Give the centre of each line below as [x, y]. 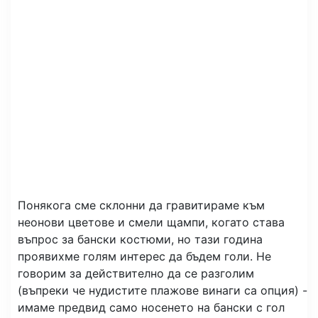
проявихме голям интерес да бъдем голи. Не [144, 256]
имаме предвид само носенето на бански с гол [151, 307]
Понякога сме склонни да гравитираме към [141, 205]
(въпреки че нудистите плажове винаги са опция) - [163, 290]
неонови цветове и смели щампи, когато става [151, 222]
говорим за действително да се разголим [136, 273]
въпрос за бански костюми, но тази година [140, 239]
